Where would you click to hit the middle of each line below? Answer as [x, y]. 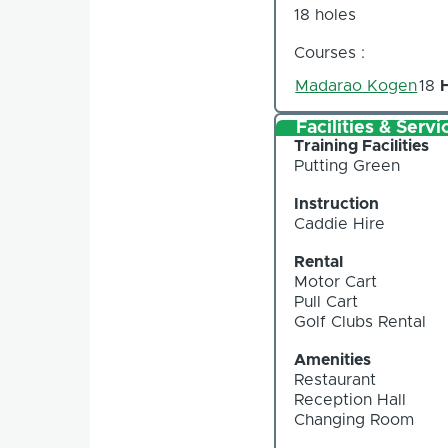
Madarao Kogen [356, 85]
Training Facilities [362, 146]
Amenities [333, 360]
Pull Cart [326, 302]
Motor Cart [336, 282]
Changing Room [354, 420]
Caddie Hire [340, 224]
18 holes [325, 14]
